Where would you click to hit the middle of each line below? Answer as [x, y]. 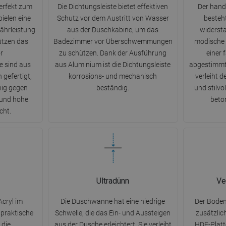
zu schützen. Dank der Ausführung [113, 53]
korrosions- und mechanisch [113, 76]
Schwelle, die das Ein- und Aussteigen [113, 213]
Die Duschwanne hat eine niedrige [113, 202]
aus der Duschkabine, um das [113, 30]
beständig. [113, 88]
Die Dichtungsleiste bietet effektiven [113, 7]
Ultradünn [113, 181]
